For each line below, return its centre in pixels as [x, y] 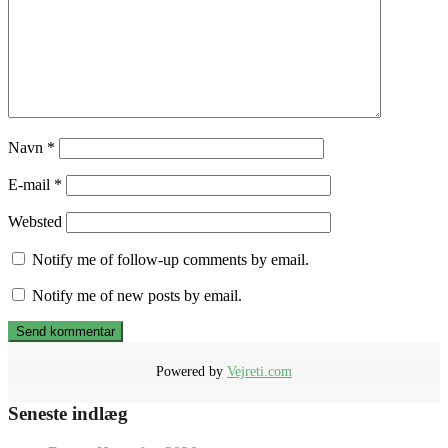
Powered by [191, 372]
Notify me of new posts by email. [137, 296]
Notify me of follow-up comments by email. [170, 260]
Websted [35, 222]
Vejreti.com [259, 372]
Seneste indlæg [68, 414]
